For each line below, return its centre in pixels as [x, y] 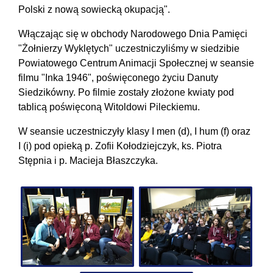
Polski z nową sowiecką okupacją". [94, 9]
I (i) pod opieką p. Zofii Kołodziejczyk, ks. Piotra [120, 146]
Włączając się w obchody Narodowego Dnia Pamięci [133, 34]
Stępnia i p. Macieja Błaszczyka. [88, 160]
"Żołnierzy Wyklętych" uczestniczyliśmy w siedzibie [129, 48]
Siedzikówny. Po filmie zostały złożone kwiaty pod [126, 92]
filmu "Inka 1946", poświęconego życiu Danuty [118, 77]
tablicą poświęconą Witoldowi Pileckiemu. [109, 107]
